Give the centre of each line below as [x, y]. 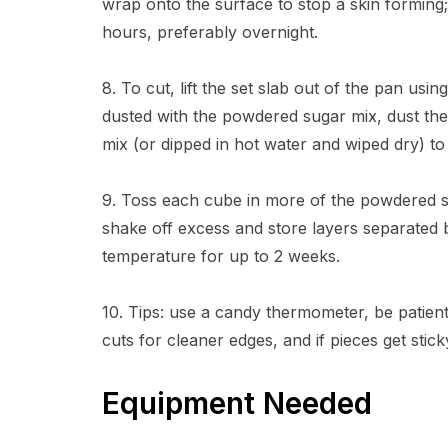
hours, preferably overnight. [210, 32]
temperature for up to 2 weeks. [221, 256]
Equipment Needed [237, 403]
